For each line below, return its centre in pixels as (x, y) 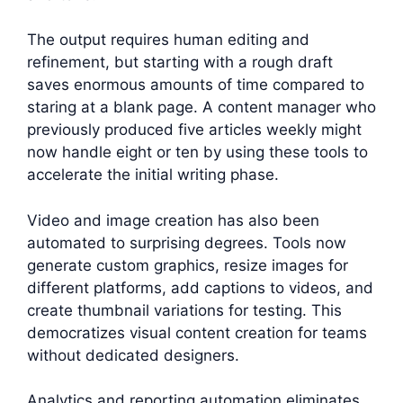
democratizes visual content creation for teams (197, 332)
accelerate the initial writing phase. (153, 175)
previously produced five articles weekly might (194, 130)
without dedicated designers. (133, 355)
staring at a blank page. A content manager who (201, 107)
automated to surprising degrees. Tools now (187, 242)
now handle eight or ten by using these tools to (197, 152)
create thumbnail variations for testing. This (184, 310)
